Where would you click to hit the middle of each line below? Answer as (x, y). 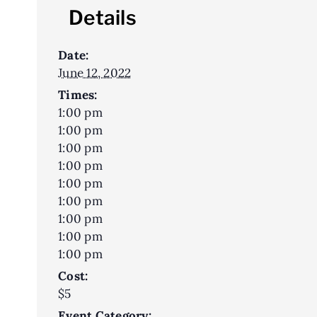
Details (103, 17)
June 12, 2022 (95, 73)
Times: (78, 94)
